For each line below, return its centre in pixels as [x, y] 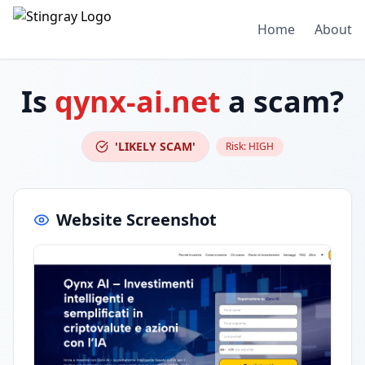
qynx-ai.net [138, 101]
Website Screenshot [136, 220]
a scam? [282, 101]
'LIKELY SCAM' [155, 146]
